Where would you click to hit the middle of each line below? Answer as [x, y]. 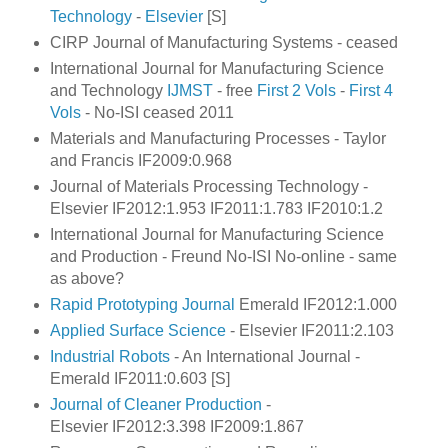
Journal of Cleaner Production [155, 404]
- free [234, 91]
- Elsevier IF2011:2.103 [309, 330]
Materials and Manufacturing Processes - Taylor [217, 138]
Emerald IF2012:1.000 [317, 304]
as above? [86, 278]
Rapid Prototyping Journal [142, 304]
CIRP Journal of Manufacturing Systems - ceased [223, 43]
